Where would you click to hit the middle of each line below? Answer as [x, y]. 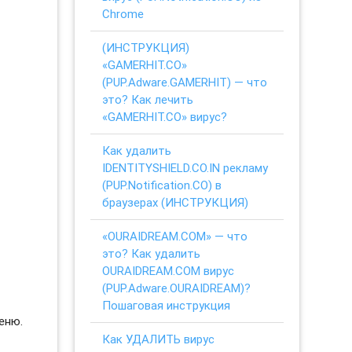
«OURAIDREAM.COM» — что [175, 236]
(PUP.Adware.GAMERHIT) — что [185, 82]
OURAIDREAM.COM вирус [169, 270]
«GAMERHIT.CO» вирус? [165, 116]
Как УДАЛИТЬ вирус [159, 339]
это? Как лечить [148, 99]
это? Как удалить [152, 253]
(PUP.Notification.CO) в [162, 185]
